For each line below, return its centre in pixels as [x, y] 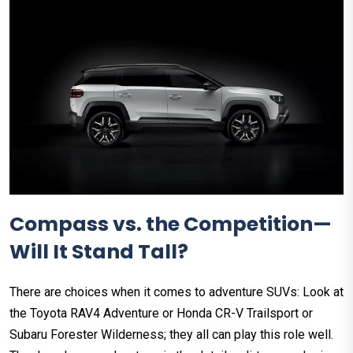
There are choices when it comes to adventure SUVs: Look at [176, 292]
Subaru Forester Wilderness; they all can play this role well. [171, 334]
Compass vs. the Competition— [171, 224]
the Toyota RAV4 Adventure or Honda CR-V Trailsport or [161, 313]
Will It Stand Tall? [99, 251]
